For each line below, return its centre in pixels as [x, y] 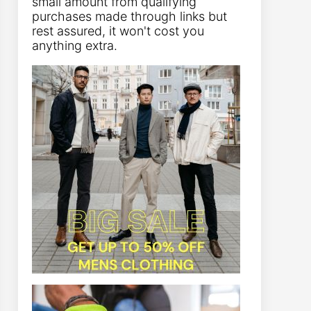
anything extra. [75, 46]
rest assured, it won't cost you [118, 31]
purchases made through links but [129, 17]
